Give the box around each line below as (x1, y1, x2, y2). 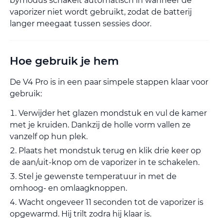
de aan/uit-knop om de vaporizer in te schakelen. (10, 157, 200, 167)
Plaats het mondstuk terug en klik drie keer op (18, 145, 201, 155)
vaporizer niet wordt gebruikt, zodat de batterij (10, 7, 192, 17)
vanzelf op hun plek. (10, 131, 88, 141)
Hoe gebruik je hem (10, 54, 119, 68)
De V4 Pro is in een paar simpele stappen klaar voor (10, 77, 208, 87)
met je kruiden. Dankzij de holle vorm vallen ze (10, 120, 191, 129)
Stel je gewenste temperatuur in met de (18, 171, 177, 181)
